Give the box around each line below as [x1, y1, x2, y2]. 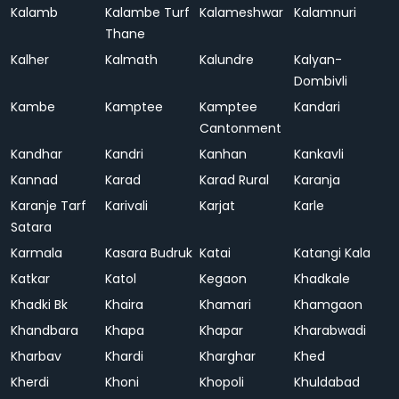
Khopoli [199, 373, 244, 391]
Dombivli [294, 72, 351, 90]
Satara [11, 218, 55, 236]
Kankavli [294, 145, 344, 163]
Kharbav [11, 347, 61, 365]
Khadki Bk [11, 296, 68, 313]
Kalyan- [294, 51, 342, 69]
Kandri [105, 145, 147, 163]
